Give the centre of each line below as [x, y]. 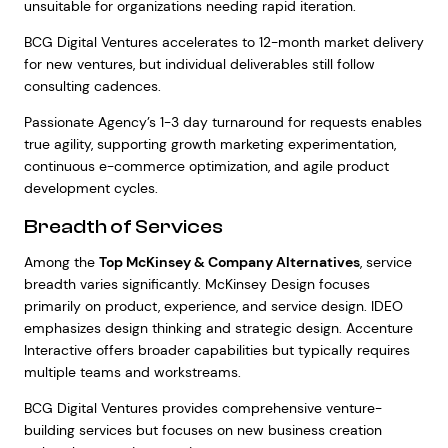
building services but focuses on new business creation [202, 430]
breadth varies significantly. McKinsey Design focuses [196, 284]
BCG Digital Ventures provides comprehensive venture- [202, 408]
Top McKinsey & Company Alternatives [229, 262]
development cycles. [90, 188]
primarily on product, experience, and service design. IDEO [213, 306]
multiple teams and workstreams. [132, 372]
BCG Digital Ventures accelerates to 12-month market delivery [223, 42]
